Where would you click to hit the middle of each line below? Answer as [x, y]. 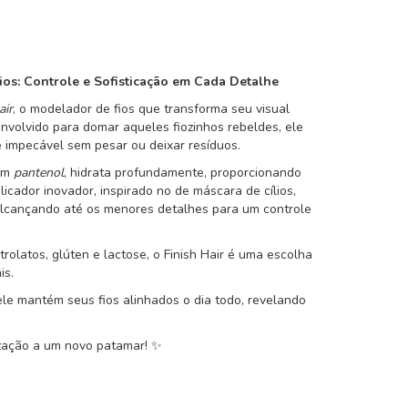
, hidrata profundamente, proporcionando [183, 172]
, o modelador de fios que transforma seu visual [151, 108]
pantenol [39, 172]
